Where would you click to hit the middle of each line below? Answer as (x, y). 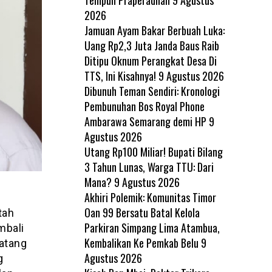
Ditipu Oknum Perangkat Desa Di (150, 60)
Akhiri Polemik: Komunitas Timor (150, 197)
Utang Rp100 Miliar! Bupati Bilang (153, 151)
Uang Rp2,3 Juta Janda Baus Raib (151, 45)
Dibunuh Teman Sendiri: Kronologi (152, 91)
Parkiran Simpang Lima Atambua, (152, 227)
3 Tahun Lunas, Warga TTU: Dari (149, 167)
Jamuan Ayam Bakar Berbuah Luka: (154, 30)
